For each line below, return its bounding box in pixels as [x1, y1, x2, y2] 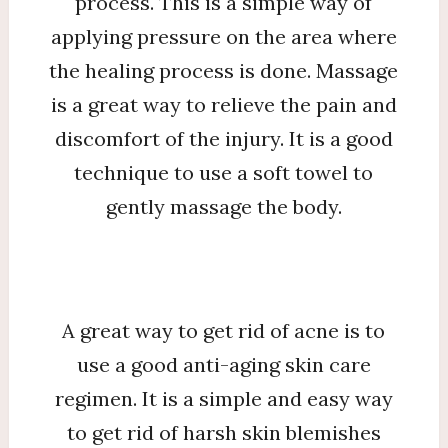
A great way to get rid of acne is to [62, 317, 386, 343]
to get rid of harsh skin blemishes [66, 419, 381, 445]
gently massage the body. [105, 193, 342, 219]
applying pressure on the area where [50, 23, 397, 49]
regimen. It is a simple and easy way [54, 385, 393, 411]
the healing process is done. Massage [49, 57, 399, 83]
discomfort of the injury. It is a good [54, 125, 393, 151]
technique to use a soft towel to [74, 159, 374, 185]
